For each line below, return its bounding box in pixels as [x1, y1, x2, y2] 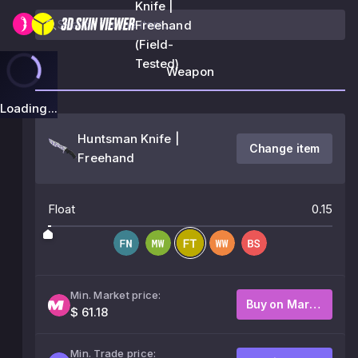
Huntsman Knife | [78, 131, 180, 146]
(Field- [135, 37, 174, 52]
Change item [249, 141, 320, 155]
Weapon [166, 64, 214, 79]
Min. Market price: [70, 288, 161, 301]
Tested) [135, 56, 180, 71]
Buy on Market [308, 297, 320, 311]
